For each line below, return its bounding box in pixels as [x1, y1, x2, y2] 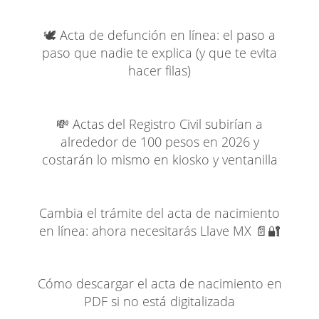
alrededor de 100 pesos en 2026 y [60, 132, 259, 150]
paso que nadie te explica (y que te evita [42, 44, 277, 62]
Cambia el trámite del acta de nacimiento [39, 204, 280, 221]
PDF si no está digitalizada [84, 293, 235, 310]
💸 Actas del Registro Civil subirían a [56, 115, 263, 132]
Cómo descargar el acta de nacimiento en [37, 275, 282, 293]
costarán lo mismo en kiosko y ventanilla [41, 150, 278, 168]
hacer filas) [128, 62, 191, 80]
